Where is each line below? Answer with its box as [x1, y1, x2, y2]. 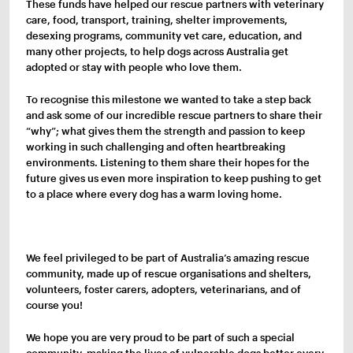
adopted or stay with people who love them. [26, 60, 243, 73]
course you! [26, 299, 84, 312]
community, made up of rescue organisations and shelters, [26, 267, 312, 281]
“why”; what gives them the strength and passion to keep [26, 124, 306, 137]
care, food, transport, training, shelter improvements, [26, 13, 288, 26]
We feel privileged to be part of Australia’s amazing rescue [26, 251, 310, 265]
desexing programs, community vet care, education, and [26, 28, 303, 42]
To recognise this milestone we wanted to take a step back [26, 92, 312, 106]
